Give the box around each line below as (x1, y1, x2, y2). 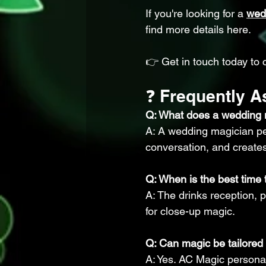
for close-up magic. (145, 205, 235, 217)
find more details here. (145, 23, 251, 36)
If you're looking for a (145, 7, 246, 20)
